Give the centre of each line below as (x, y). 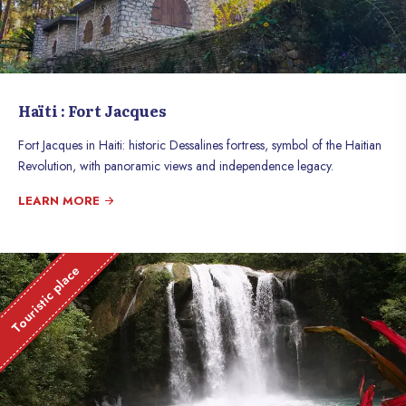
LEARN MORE (61, 201)
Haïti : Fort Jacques (92, 111)
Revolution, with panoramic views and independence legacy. (176, 166)
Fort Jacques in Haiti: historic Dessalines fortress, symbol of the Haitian (200, 145)
